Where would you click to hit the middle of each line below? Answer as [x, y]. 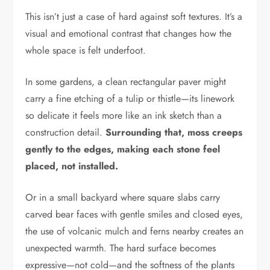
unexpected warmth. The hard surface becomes [121, 248]
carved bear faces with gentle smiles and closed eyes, [134, 214]
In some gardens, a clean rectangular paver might [126, 81]
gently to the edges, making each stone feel [123, 149]
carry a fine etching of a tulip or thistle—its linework [130, 98]
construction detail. [66, 132]
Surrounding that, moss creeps [174, 132]
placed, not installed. [72, 166]
